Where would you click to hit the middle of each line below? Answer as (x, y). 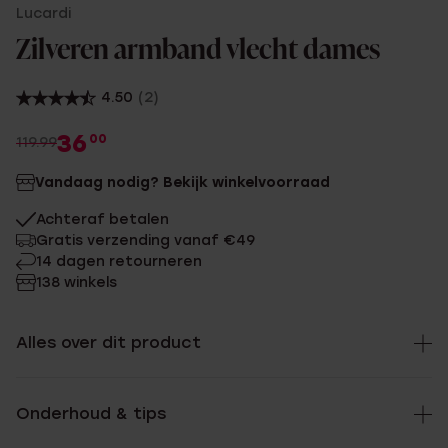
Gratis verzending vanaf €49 (145, 240)
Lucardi (43, 13)
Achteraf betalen (102, 219)
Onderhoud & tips (91, 413)
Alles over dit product (108, 342)
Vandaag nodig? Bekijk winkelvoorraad (182, 182)
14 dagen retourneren (119, 261)
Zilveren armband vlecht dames (198, 51)
